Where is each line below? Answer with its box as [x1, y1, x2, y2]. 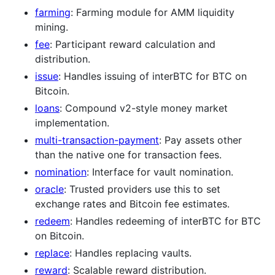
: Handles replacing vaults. [69, 246, 192, 259]
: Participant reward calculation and [50, 37, 215, 50]
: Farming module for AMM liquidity [71, 6, 234, 18]
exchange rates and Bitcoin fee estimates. [35, 197, 230, 210]
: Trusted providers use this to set [64, 182, 220, 195]
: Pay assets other [159, 133, 242, 146]
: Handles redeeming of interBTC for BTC [70, 214, 261, 227]
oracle [35, 182, 64, 195]
